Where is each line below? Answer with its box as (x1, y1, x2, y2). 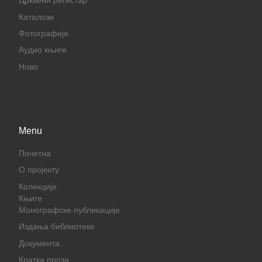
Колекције (18, 182, 57, 191)
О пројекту (18, 166, 59, 175)
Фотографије (18, 29, 68, 38)
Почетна (18, 149, 51, 158)
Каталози (18, 12, 54, 22)
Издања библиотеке (18, 222, 95, 232)
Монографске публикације (18, 205, 120, 215)
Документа (18, 239, 60, 248)
